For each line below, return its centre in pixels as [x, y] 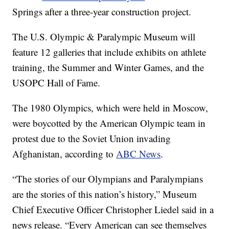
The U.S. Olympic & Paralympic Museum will [104, 37]
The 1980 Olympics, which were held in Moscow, [110, 108]
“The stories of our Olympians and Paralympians [108, 179]
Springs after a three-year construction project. [102, 12]
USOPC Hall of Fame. [56, 83]
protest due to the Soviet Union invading [92, 139]
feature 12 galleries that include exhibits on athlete [109, 52]
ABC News [139, 154]
